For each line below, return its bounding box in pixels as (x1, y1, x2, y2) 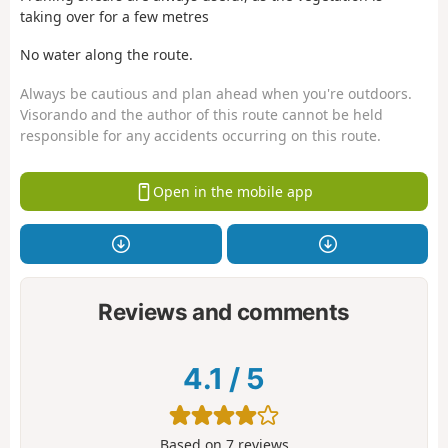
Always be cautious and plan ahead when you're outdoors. (20, 83, 412, 103)
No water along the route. (20, 45, 193, 65)
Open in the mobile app (152, 181, 313, 201)
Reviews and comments (97, 297, 351, 325)
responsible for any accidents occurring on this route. (20, 125, 381, 145)
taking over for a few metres (20, 6, 209, 26)
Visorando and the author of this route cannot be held (20, 104, 383, 124)
